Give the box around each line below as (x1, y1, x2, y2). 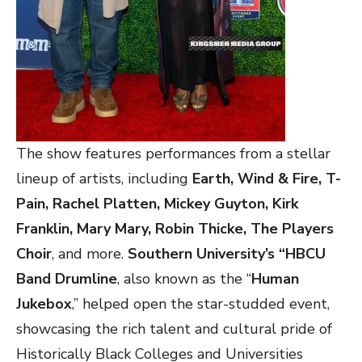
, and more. (52, 243, 128, 263)
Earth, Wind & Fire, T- (192, 168, 341, 188)
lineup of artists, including (16, 168, 192, 188)
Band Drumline (16, 268, 117, 288)
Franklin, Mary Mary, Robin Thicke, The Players (16, 218, 334, 238)
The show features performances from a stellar (16, 143, 330, 163)
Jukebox (16, 293, 72, 314)
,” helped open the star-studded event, (72, 293, 330, 314)
